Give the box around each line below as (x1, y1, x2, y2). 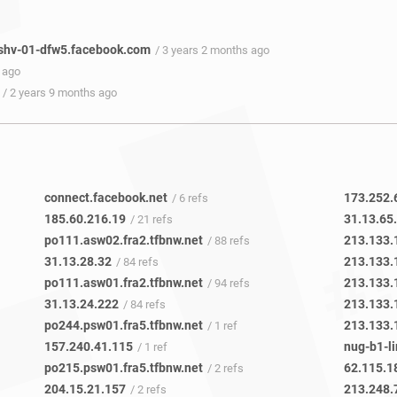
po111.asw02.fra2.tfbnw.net (43, 233, 203, 248)
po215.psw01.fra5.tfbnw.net (43, 361, 203, 376)
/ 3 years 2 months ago (155, 43, 269, 57)
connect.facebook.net (43, 191, 167, 206)
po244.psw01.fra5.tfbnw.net (43, 318, 203, 333)
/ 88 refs (206, 234, 250, 248)
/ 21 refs (129, 213, 173, 227)
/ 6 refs (171, 191, 208, 206)
